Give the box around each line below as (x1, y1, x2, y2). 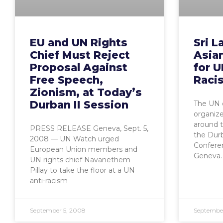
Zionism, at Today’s (30, 86, 142, 99)
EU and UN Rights (30, 36, 127, 49)
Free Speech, (30, 73, 103, 86)
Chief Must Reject (30, 48, 130, 61)
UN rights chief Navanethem (30, 155, 130, 164)
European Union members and (30, 144, 137, 154)
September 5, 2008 (30, 206, 86, 214)
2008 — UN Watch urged (30, 134, 119, 143)
